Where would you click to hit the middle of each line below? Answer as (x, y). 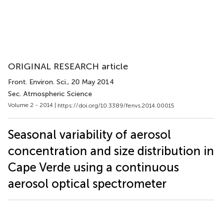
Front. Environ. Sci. (38, 82)
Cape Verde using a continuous (93, 167)
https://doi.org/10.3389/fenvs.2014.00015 (116, 105)
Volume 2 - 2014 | (33, 105)
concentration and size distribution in (111, 151)
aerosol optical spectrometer (87, 183)
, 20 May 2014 (91, 82)
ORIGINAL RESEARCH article (68, 66)
